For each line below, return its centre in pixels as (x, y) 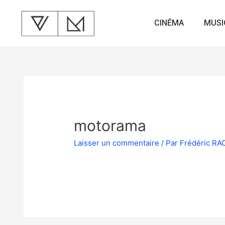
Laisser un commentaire (117, 143)
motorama (110, 125)
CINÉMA (169, 23)
